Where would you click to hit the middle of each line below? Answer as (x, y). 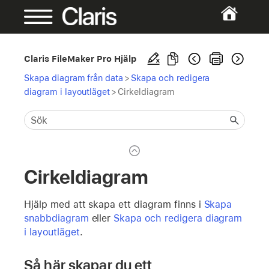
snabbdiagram (56, 218)
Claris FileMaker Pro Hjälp (80, 59)
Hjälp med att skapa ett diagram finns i (114, 204)
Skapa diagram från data (74, 78)
